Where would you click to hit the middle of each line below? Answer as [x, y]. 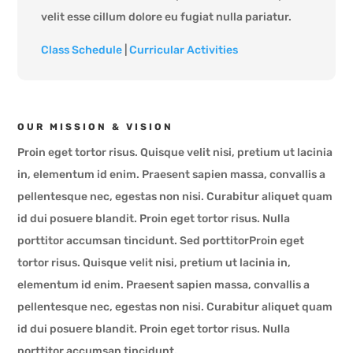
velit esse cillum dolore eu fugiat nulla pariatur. [167, 17]
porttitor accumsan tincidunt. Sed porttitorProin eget [161, 240]
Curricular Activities [184, 50]
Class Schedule [82, 50]
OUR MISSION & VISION [96, 126]
